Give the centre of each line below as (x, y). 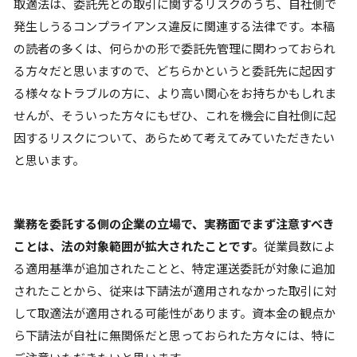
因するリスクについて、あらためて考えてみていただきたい (174, 137)
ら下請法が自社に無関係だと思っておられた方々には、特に (175, 335)
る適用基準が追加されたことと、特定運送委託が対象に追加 (175, 268)
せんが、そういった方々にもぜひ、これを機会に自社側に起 (175, 115)
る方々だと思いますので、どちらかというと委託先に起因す (175, 71)
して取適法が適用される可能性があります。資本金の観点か (175, 313)
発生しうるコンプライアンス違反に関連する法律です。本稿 (174, 26)
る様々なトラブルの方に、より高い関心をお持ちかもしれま (175, 93)
